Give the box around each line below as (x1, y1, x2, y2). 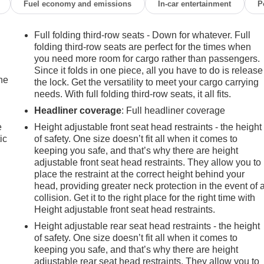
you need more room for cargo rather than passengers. (34, 53, 260, 64)
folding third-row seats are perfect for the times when (34, 41, 252, 52)
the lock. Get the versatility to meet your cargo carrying (34, 77, 259, 87)
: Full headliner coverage (121, 105, 226, 115)
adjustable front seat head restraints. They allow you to (34, 157, 262, 167)
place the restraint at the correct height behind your (34, 169, 245, 179)
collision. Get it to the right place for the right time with (34, 192, 256, 203)
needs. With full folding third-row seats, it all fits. (34, 88, 232, 99)
